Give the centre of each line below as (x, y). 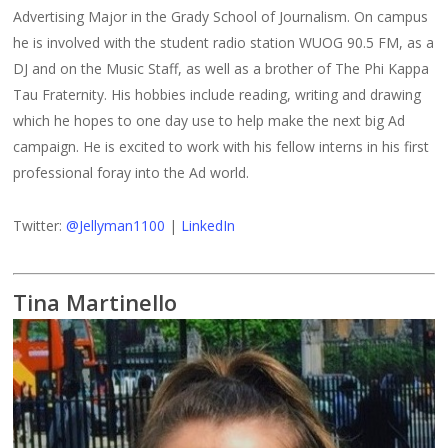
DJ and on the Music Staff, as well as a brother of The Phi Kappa (221, 68)
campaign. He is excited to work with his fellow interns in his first (221, 146)
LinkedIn (208, 225)
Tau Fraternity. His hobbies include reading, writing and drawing (217, 94)
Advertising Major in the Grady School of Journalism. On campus (221, 16)
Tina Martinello (98, 301)
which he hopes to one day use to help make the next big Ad (209, 120)
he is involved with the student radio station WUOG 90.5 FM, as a (224, 42)
